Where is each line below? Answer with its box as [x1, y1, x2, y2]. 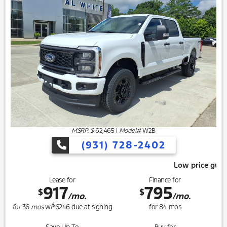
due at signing [69, 203, 112, 212]
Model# [119, 127, 141, 135]
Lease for [49, 176, 75, 185]
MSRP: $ [71, 127, 94, 135]
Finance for [149, 176, 181, 185]
